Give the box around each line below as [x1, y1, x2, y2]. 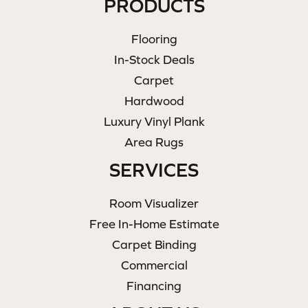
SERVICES [109, 158, 199, 181]
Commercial [120, 257, 188, 272]
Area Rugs [124, 134, 184, 149]
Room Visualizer [109, 195, 199, 210]
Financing [126, 278, 181, 293]
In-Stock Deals [113, 52, 195, 67]
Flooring [131, 31, 177, 46]
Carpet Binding [111, 236, 197, 252]
